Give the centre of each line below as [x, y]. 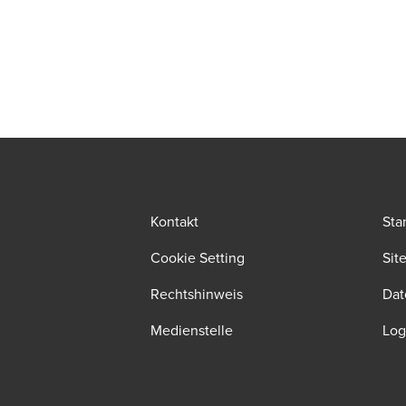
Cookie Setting [198, 257]
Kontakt [174, 221]
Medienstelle [192, 330]
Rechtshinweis [197, 294]
